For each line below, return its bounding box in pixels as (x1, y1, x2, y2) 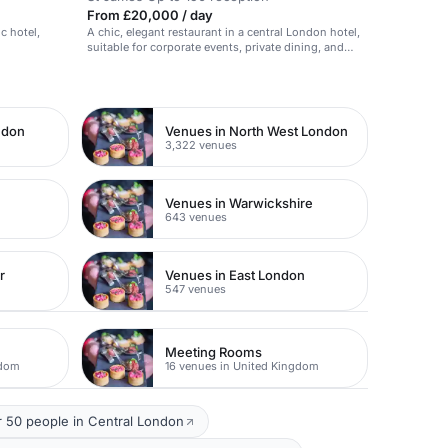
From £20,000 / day (87, 7, 213, 23)
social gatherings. (87, 55, 181, 69)
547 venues (165, 281, 227, 296)
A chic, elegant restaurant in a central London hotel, (87, 25, 360, 39)
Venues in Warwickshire (165, 194, 314, 211)
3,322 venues (165, 137, 238, 152)
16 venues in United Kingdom (165, 358, 320, 373)
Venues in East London (165, 266, 306, 283)
